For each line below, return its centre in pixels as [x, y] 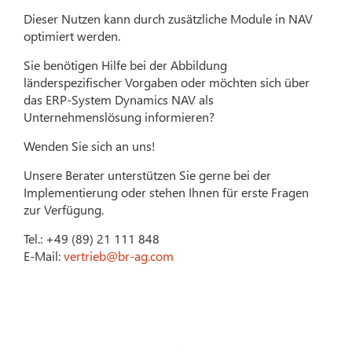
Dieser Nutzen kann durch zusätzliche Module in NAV [169, 18]
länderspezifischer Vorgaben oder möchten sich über [167, 82]
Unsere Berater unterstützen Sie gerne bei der [148, 174]
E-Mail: [44, 255]
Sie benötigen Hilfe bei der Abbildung [126, 64]
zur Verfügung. [64, 209]
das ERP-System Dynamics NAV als [119, 99]
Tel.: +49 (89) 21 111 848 [92, 238]
